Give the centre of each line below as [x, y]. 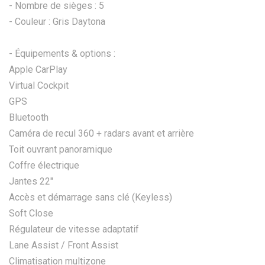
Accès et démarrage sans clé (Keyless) [91, 197]
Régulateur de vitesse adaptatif [74, 229]
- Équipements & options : [62, 53]
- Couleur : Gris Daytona [57, 21]
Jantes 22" [31, 181]
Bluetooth [29, 117]
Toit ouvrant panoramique [61, 149]
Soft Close [31, 213]
